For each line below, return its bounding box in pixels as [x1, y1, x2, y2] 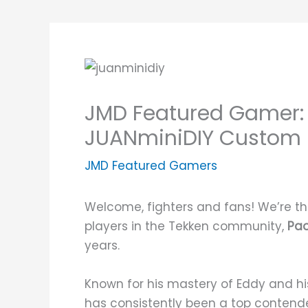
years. [85, 237, 120, 254]
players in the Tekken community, [85, 218, 287, 235]
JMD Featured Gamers [85, 157, 217, 175]
